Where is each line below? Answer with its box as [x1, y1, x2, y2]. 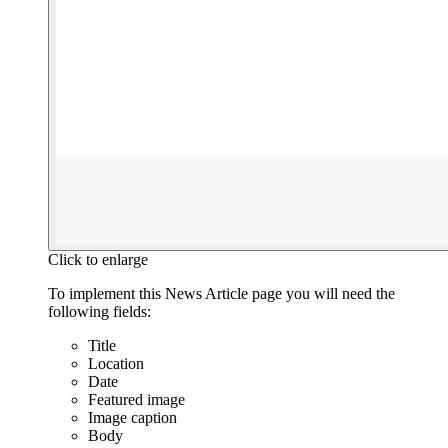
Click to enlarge [48, 251, 148, 269]
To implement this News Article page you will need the [48, 285, 395, 303]
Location [88, 355, 144, 373]
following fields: [48, 303, 151, 321]
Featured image [88, 391, 185, 409]
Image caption [88, 409, 177, 427]
